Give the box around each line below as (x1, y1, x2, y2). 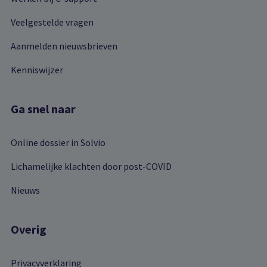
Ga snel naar (10, 101, 76, 117)
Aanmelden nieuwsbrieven (10, 39, 117, 52)
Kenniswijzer (10, 63, 63, 76)
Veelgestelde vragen (10, 15, 94, 28)
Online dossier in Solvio (10, 136, 105, 148)
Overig (10, 222, 46, 237)
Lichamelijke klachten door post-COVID (10, 160, 172, 172)
